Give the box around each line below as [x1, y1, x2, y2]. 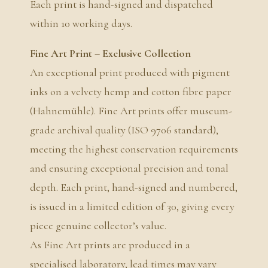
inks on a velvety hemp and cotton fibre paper [30, 84, 232, 98]
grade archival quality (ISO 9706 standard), [30, 123, 218, 136]
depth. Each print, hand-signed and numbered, [30, 180, 237, 194]
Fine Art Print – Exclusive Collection [30, 46, 191, 60]
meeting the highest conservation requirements [30, 142, 238, 156]
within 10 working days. [30, 16, 132, 30]
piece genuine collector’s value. [30, 218, 166, 232]
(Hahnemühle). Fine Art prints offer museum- [30, 103, 232, 117]
